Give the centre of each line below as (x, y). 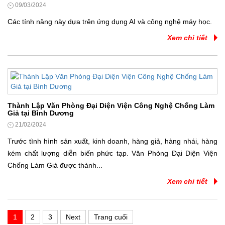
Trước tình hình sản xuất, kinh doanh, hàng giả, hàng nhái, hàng (113, 141)
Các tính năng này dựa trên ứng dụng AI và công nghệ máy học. (110, 22)
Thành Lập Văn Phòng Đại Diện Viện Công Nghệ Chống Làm (111, 106)
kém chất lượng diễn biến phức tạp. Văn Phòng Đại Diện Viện (113, 153)
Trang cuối (111, 217)
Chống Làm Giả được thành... (55, 165)
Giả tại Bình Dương (41, 113)
